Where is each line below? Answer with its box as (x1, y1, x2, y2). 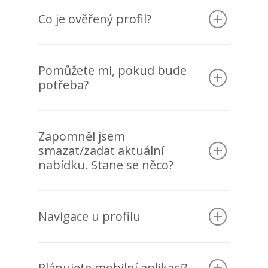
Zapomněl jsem (38, 128, 125, 145)
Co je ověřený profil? (38, 11, 151, 28)
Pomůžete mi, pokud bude (38, 62, 187, 79)
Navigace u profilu (38, 208, 141, 225)
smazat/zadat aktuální (38, 142, 164, 159)
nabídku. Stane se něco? (38, 157, 173, 173)
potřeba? (38, 77, 89, 93)
